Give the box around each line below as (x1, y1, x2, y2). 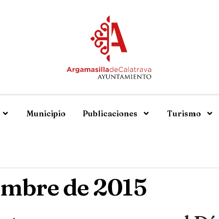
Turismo (167, 109, 201, 118)
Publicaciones (83, 109, 137, 118)
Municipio (26, 109, 66, 118)
